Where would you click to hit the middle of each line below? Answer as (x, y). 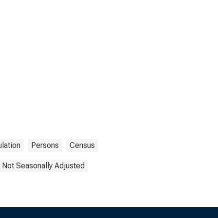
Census (82, 145)
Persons (45, 145)
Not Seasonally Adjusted (43, 166)
